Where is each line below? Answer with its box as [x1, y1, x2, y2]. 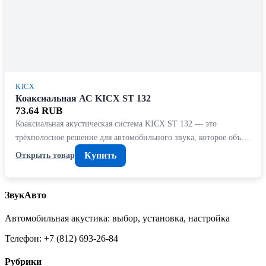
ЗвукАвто [5, 189, 46, 200]
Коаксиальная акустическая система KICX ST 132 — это [15, 118, 217, 128]
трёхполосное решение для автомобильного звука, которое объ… [15, 132, 249, 142]
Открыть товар [15, 150, 75, 160]
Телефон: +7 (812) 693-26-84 [5, 233, 118, 244]
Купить [84, 150, 116, 160]
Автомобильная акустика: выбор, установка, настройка [5, 213, 230, 224]
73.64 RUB [15, 104, 62, 116]
